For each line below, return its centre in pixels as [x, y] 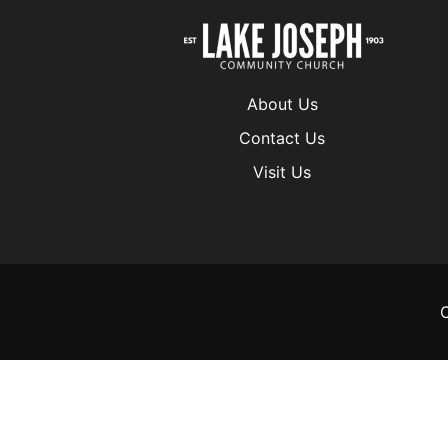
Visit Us [282, 171]
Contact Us [282, 137]
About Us [282, 103]
